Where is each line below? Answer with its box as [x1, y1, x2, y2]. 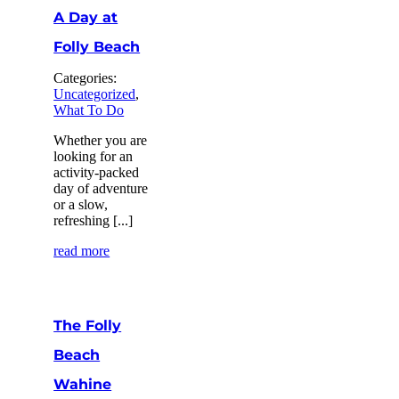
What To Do [53, 102, 125, 118]
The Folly [53, 316, 122, 334]
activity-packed [53, 164, 140, 180]
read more [53, 242, 110, 258]
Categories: [53, 69, 118, 85]
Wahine [53, 375, 112, 393]
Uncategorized [53, 85, 136, 102]
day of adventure [53, 180, 149, 196]
